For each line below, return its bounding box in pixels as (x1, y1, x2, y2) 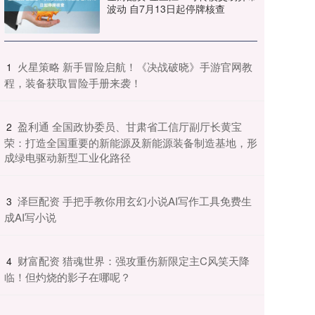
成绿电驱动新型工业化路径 (4, 149, 131, 165)
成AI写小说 (4, 209, 56, 224)
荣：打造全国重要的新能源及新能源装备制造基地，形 (4, 134, 257, 150)
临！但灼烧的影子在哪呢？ (4, 269, 131, 284)
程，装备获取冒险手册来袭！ (4, 75, 141, 90)
